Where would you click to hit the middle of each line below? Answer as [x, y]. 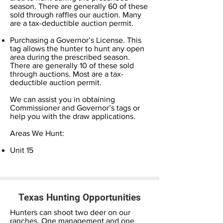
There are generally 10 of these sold [72, 65]
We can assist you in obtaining [62, 99]
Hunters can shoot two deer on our [70, 212]
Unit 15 [22, 150]
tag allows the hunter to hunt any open [77, 48]
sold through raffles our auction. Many [76, 14]
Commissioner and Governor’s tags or [75, 108]
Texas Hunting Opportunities [80, 197]
